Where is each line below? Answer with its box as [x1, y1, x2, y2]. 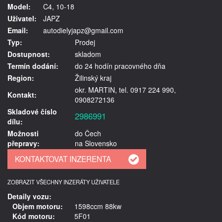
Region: [7, 72, 34, 83]
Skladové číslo [7, 106, 57, 116]
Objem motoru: [12, 201, 63, 211]
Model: [7, 1, 31, 11]
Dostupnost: [7, 49, 50, 59]
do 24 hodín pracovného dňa [75, 60, 166, 71]
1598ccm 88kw [74, 201, 121, 211]
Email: [7, 25, 28, 35]
